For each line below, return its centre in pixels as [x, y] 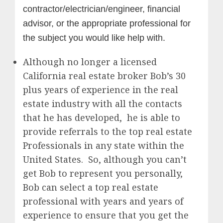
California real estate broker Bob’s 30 [104, 75]
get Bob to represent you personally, [103, 173]
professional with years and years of [103, 201]
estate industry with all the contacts [103, 103]
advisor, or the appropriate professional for [107, 23]
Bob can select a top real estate [91, 187]
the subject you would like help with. [94, 38]
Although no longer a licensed [90, 61]
